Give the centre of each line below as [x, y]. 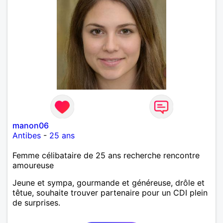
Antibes [27, 135]
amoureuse [33, 165]
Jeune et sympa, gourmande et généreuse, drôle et [109, 182]
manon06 [31, 125]
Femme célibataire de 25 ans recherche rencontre [106, 155]
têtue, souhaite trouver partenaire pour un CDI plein [110, 192]
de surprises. [36, 202]
